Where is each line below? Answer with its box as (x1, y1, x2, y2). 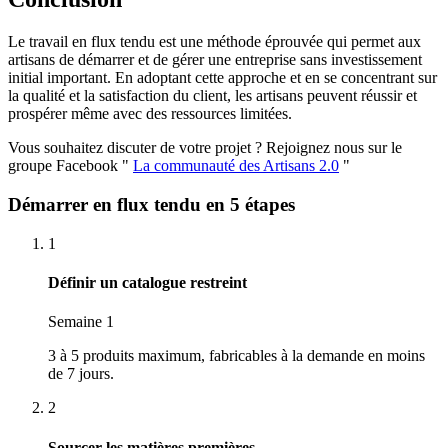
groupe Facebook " (8, 157, 133, 175)
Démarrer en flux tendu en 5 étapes (8, 194, 295, 216)
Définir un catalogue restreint (48, 274, 247, 292)
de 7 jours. (48, 365, 114, 383)
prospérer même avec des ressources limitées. (8, 105, 292, 123)
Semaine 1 (48, 313, 114, 331)
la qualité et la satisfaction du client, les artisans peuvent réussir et (8, 87, 417, 105)
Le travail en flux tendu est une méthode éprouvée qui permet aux (8, 33, 421, 51)
